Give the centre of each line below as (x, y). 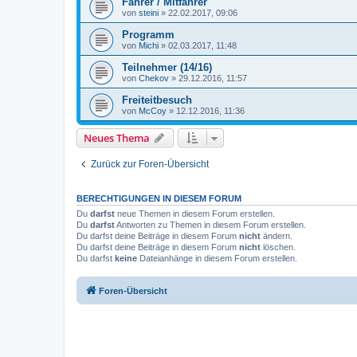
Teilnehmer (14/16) (167, 67)
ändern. (277, 235)
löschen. (278, 247)
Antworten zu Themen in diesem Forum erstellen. (210, 224)
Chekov (154, 78)
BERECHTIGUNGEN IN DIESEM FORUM (159, 198)
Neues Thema (117, 137)
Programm (148, 34)
